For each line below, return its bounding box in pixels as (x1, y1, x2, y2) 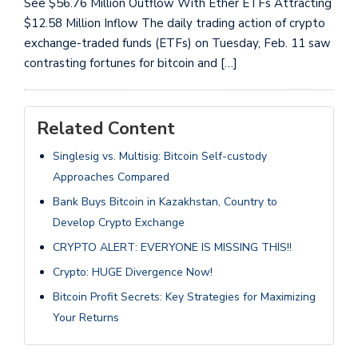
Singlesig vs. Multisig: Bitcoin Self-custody (53, 148, 267, 164)
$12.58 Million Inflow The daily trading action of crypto (24, 14, 325, 31)
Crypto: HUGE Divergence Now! (53, 264, 213, 280)
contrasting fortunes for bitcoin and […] (24, 54, 237, 71)
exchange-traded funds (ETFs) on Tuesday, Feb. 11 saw (24, 34, 331, 51)
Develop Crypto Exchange (53, 214, 185, 230)
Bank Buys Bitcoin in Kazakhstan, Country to (53, 193, 277, 209)
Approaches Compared (53, 169, 169, 185)
